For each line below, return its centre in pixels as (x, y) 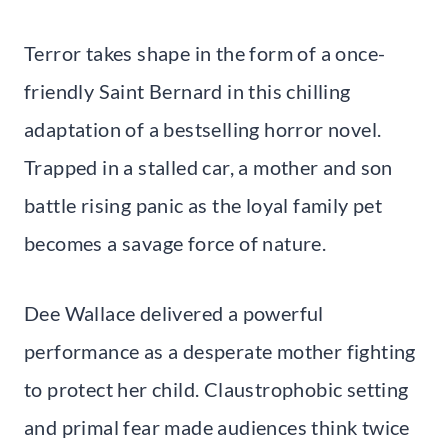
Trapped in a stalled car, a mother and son (208, 167)
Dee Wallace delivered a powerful (174, 313)
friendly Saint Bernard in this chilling (187, 91)
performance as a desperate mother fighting (220, 351)
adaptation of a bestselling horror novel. (203, 129)
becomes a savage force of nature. (175, 243)
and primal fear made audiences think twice (217, 427)
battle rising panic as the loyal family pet (203, 205)
